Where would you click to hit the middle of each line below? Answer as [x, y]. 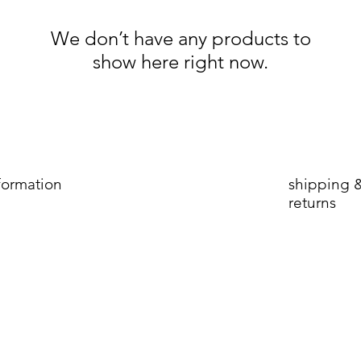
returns [312, 203]
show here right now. [180, 62]
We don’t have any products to [180, 38]
